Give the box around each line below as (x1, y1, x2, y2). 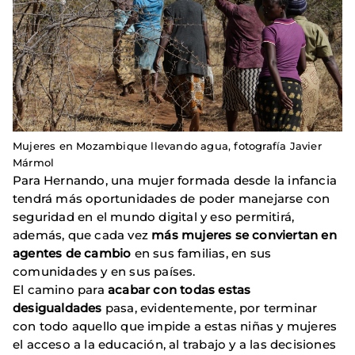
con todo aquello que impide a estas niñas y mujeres (13, 318, 338, 334)
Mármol (13, 155, 55, 169)
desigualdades (13, 300, 102, 315)
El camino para (13, 281, 108, 297)
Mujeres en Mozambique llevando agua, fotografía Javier (13, 139, 322, 152)
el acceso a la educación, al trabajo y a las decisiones (13, 336, 337, 352)
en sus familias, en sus (134, 245, 272, 261)
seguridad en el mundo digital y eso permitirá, (13, 208, 295, 224)
